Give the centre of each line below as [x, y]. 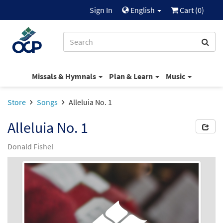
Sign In [101, 10]
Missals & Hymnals [64, 76]
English [143, 10]
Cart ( [188, 10]
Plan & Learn [131, 76]
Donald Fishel [30, 146]
